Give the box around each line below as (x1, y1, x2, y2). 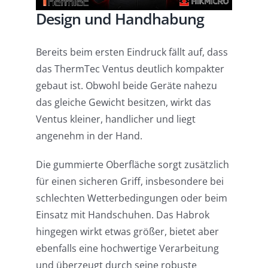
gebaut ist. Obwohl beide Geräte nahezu (35, 79, 217, 93)
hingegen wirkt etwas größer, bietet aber (35, 225, 219, 239)
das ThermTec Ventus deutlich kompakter (35, 62, 224, 76)
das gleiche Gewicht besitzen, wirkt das (35, 96, 211, 109)
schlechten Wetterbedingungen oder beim (35, 191, 227, 205)
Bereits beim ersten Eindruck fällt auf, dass (35, 45, 228, 59)
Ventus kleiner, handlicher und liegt (35, 112, 196, 126)
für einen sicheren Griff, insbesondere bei (35, 175, 224, 188)
